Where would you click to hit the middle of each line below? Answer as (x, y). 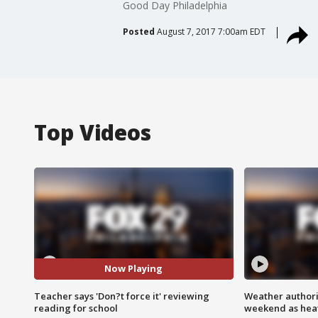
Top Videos (93, 132)
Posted (138, 31)
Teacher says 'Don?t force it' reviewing (122, 296)
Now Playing (134, 269)
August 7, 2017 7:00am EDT (211, 31)
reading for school (76, 308)
